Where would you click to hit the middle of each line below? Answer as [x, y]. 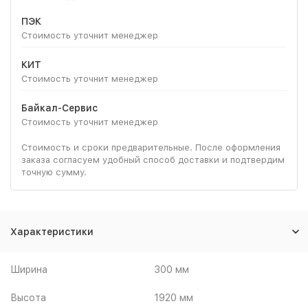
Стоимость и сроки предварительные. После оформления [151, 147]
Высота [28, 297]
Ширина [29, 269]
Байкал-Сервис [59, 108]
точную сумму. [54, 172]
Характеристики [52, 231]
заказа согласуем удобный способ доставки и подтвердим [153, 159]
